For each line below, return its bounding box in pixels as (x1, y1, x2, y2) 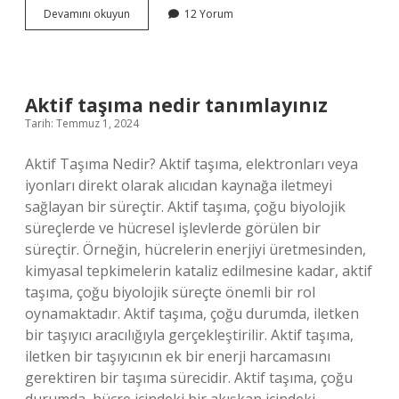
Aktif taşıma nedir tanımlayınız (25, 93, 328, 118)
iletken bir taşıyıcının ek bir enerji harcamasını (25, 346, 330, 366)
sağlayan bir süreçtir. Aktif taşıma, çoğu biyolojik (25, 197, 346, 216)
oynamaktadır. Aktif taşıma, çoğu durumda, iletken (25, 304, 359, 323)
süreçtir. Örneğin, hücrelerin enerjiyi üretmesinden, (25, 240, 366, 259)
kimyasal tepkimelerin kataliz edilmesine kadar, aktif (25, 261, 372, 281)
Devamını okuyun (44, 6, 130, 21)
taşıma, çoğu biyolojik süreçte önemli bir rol (25, 282, 315, 302)
